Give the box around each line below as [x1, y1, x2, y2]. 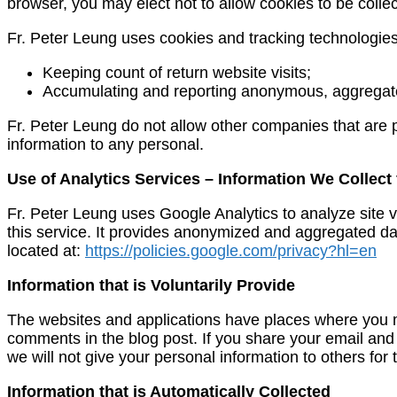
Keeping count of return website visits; [43, 63, 311, 82]
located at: [7, 241, 85, 260]
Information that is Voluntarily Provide [7, 276, 295, 294]
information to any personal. [7, 135, 204, 153]
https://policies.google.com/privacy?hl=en [85, 241, 377, 260]
